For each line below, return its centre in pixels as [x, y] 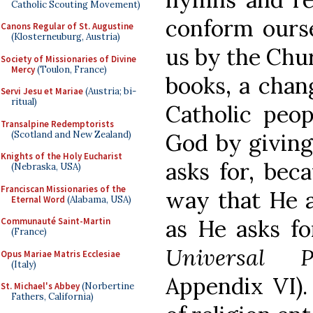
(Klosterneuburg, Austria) [66, 37]
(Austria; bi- [110, 91]
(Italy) [24, 264]
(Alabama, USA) [98, 199]
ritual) [24, 102]
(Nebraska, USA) [46, 167]
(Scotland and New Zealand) [71, 134]
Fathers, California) [52, 297]
